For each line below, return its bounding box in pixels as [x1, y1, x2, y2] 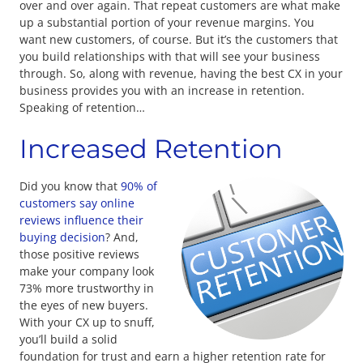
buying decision [19, 229, 105, 246]
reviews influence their [19, 212, 143, 228]
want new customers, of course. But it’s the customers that [19, 31, 338, 47]
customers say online [19, 195, 135, 211]
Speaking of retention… [19, 99, 145, 115]
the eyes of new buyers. [19, 297, 148, 314]
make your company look [19, 263, 154, 280]
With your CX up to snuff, [19, 314, 155, 331]
